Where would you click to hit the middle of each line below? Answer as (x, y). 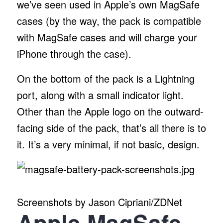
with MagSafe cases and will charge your (107, 37)
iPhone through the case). (75, 53)
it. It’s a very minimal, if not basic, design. (110, 144)
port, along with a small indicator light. (100, 95)
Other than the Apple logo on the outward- (110, 111)
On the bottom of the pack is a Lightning (106, 78)
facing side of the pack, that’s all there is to (111, 127)
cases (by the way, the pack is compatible (109, 20)
